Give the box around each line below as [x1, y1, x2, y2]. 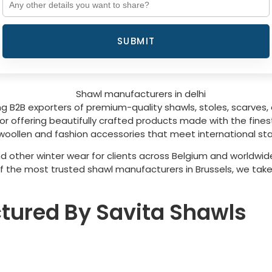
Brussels [195, 163, 232, 176]
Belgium [172, 149, 210, 163]
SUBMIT [117, 35, 155, 48]
